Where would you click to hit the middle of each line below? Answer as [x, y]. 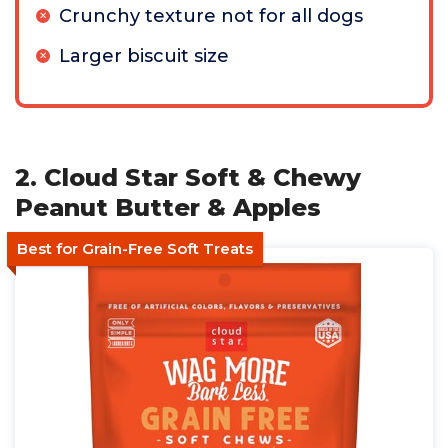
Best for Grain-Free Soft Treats [135, 248]
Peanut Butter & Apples [168, 207]
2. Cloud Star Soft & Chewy [188, 177]
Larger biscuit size [144, 56]
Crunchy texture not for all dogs [211, 16]
